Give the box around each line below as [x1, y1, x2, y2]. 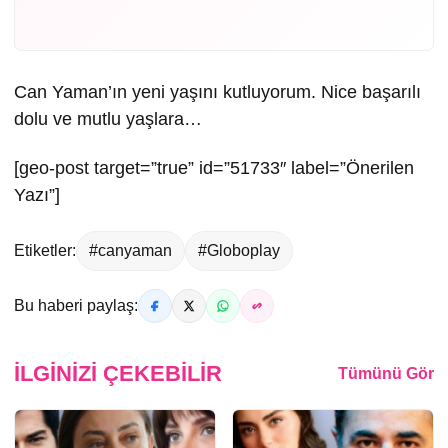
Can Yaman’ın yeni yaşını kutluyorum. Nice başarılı [14, 82, 421, 102]
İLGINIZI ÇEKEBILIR [14, 361, 222, 386]
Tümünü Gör [338, 365, 434, 382]
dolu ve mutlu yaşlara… [14, 109, 202, 129]
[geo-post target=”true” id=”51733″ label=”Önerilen [14, 158, 414, 178]
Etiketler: [14, 242, 76, 259]
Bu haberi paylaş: [14, 297, 138, 314]
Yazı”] [14, 185, 60, 205]
